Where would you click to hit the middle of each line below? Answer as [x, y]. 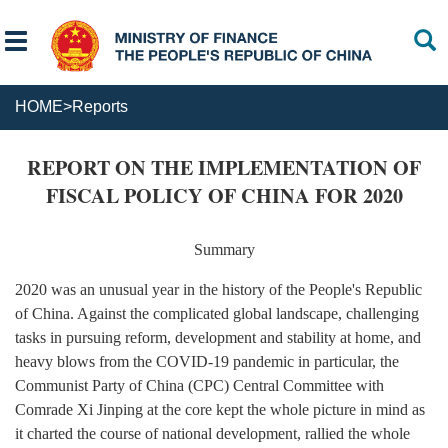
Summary [224, 249]
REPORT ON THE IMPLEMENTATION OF [224, 166]
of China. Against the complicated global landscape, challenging [217, 314]
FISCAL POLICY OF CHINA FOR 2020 [224, 194]
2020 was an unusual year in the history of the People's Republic [218, 290]
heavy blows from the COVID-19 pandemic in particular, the [207, 362]
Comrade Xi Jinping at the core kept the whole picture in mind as [220, 410]
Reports [100, 107]
